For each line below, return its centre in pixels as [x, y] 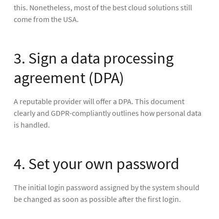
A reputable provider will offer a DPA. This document [99, 101]
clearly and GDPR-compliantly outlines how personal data [108, 113]
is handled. [32, 124]
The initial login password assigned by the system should [107, 187]
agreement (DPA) [69, 77]
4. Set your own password [97, 164]
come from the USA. [46, 19]
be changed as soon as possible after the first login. [97, 199]
